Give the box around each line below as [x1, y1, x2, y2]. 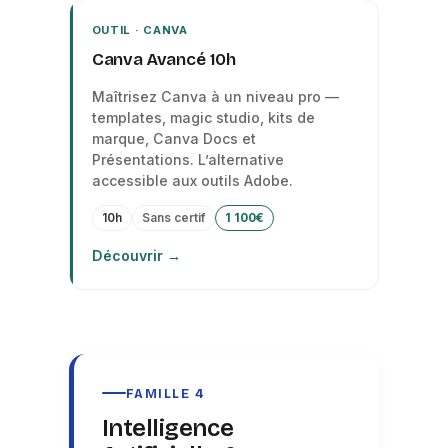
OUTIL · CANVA [91, 23, 188, 37]
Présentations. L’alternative [91, 151, 284, 168]
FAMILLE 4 [125, 385, 205, 401]
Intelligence [101, 413, 234, 442]
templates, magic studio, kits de [91, 109, 315, 126]
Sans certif [141, 211, 205, 225]
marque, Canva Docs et [91, 130, 256, 147]
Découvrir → [91, 247, 181, 264]
